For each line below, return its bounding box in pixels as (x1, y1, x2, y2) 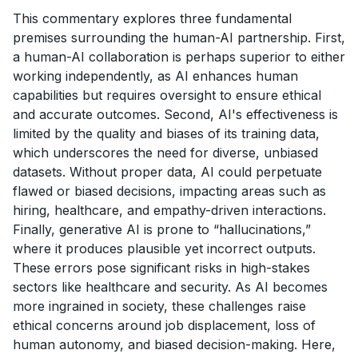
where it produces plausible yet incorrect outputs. (13, 241, 316, 257)
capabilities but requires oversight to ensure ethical (13, 87, 321, 103)
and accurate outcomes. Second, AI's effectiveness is (13, 106, 338, 122)
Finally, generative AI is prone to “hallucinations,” (13, 221, 311, 237)
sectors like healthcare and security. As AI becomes (13, 279, 328, 295)
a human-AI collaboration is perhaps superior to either (13, 49, 345, 65)
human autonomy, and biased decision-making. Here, (13, 336, 336, 352)
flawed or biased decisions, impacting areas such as (13, 183, 326, 199)
